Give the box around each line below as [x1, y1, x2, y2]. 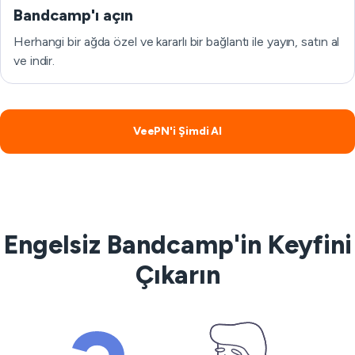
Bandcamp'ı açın [13, 6, 133, 25]
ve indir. [13, 53, 55, 68]
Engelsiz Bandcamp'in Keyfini [3, 230, 352, 260]
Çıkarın [135, 260, 220, 290]
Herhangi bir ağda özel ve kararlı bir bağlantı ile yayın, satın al [13, 34, 340, 49]
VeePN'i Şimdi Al [132, 124, 223, 138]
